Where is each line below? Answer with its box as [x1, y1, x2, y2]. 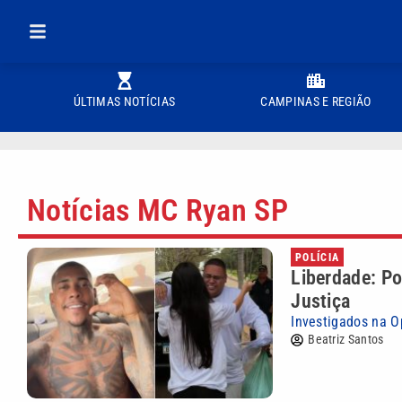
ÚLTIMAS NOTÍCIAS [74, 94, 176, 109]
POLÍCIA [295, 251, 340, 264]
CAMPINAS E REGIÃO [260, 94, 371, 109]
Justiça [291, 290, 351, 312]
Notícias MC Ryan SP [27, 192, 289, 228]
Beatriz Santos [308, 332, 384, 346]
